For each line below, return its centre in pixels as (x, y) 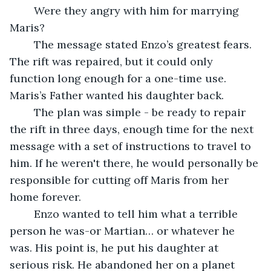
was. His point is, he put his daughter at (116, 247)
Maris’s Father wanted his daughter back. (118, 95)
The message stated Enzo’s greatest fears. (28, 44)
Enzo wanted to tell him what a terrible (28, 214)
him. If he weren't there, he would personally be (135, 163)
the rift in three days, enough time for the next (133, 129)
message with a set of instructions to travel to (132, 146)
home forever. (45, 197)
